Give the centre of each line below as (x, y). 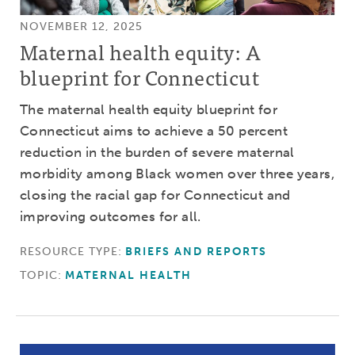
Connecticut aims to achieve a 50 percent (154, 130)
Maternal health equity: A (140, 51)
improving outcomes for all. (111, 216)
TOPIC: (41, 275)
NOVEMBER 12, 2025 (81, 26)
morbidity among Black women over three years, (177, 173)
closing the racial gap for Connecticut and (155, 195)
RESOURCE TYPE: (71, 251)
